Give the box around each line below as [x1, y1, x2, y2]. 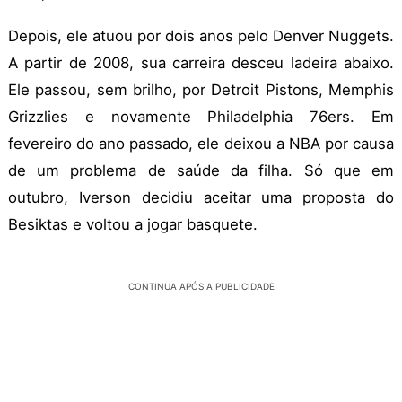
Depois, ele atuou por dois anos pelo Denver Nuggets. [8, 27, 394, 46]
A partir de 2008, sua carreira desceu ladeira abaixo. [8, 54, 394, 73]
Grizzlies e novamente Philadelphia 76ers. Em [8, 108, 394, 127]
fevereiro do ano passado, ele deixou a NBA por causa [8, 135, 394, 153]
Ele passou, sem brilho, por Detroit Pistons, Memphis [8, 81, 394, 100]
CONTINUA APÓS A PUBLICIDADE [127, 281, 275, 293]
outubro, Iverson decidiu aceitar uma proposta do [8, 188, 394, 207]
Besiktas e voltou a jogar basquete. [8, 215, 258, 234]
